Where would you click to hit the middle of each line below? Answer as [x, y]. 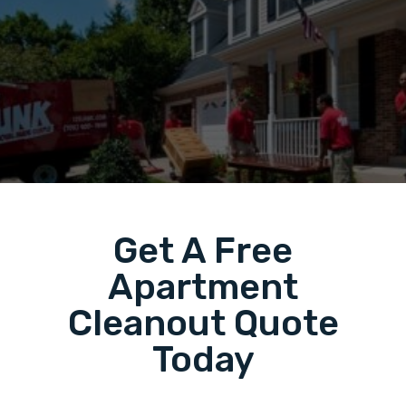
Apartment [203, 286]
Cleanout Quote [203, 323]
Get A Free [203, 250]
